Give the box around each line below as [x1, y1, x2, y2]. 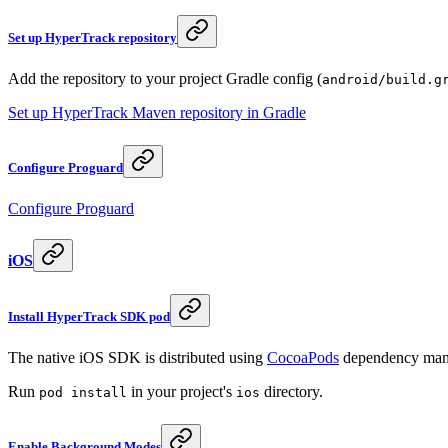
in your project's [127, 383, 236, 401]
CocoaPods [267, 349, 339, 367]
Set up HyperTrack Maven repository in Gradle [8, 104, 306, 122]
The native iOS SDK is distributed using [8, 349, 267, 367]
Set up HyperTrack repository [8, 30, 177, 46]
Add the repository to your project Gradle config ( [8, 70, 322, 88]
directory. [260, 383, 323, 401]
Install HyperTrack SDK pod [8, 309, 170, 325]
